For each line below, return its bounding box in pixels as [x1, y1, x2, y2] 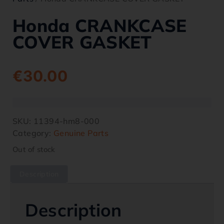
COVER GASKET [12, 31, 152, 53]
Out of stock [12, 144, 55, 154]
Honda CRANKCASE [12, 14, 187, 37]
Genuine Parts [53, 128, 109, 138]
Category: [12, 128, 54, 138]
